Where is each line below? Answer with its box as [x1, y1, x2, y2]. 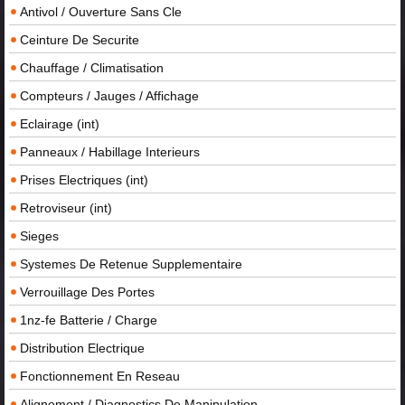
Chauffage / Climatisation [20, 60, 164, 75]
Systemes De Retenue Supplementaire [20, 256, 242, 271]
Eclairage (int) [20, 116, 99, 131]
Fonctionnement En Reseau [20, 368, 180, 383]
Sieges [20, 228, 59, 243]
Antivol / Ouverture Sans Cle [20, 4, 182, 19]
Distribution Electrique [20, 340, 145, 355]
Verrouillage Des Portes [20, 284, 155, 299]
